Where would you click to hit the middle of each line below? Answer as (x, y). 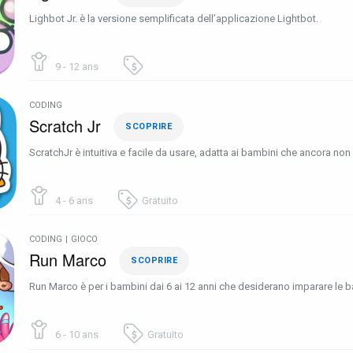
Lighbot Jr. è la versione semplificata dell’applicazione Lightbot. (174, 18)
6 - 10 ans (76, 335)
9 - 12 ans (76, 66)
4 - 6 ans (73, 201)
